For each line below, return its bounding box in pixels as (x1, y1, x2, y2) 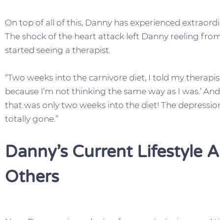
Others (5, 167, 59, 188)
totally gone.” (5, 114, 58, 124)
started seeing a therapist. (5, 45, 110, 55)
